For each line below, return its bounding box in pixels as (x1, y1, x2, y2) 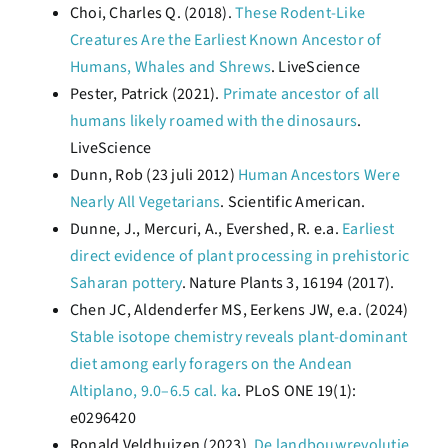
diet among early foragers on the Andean (70, 353, 353, 375)
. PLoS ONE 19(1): (237, 380, 357, 402)
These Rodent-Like (235, 2, 366, 24)
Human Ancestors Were (238, 164, 400, 186)
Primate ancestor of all (222, 83, 380, 105)
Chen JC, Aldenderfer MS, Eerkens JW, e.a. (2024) (70, 299, 409, 321)
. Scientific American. (220, 191, 366, 213)
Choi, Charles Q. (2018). (70, 2, 235, 24)
